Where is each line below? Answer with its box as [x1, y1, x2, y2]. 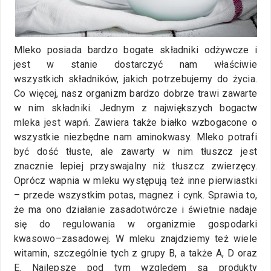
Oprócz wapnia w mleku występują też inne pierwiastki [14, 174, 257, 186]
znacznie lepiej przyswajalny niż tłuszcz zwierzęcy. [14, 160, 257, 172]
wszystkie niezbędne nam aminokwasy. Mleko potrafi [14, 131, 257, 143]
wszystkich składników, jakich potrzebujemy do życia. [14, 73, 257, 85]
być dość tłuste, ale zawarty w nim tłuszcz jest [14, 145, 257, 157]
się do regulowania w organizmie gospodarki [14, 218, 257, 230]
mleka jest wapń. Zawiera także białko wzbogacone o [14, 116, 257, 128]
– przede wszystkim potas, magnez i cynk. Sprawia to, [14, 189, 257, 201]
